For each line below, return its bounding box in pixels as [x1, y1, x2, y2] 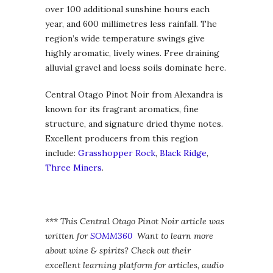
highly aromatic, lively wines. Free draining [45, 47, 219, 58]
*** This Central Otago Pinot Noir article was [45, 215, 224, 227]
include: [45, 147, 78, 158]
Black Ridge [160, 147, 207, 158]
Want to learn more [132, 230, 213, 241]
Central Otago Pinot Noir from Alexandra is [45, 88, 223, 100]
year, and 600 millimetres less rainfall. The [45, 18, 217, 29]
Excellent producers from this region [45, 132, 198, 144]
